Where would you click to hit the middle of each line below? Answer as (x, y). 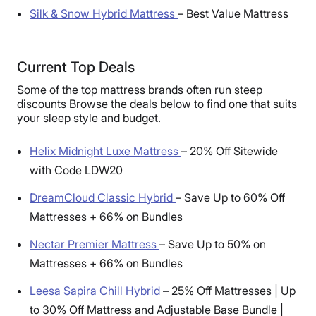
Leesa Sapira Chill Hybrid (96, 290)
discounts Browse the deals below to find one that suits (157, 103)
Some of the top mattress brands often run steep (140, 89)
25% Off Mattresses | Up (233, 290)
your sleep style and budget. (89, 117)
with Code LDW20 (76, 170)
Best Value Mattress (237, 13)
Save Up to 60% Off (235, 197)
